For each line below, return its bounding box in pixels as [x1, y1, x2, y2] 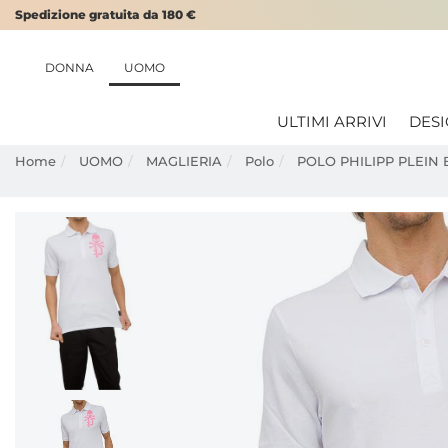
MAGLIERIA [146, 153, 222, 169]
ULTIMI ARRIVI [277, 112, 387, 131]
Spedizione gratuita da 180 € [15, 7, 196, 22]
